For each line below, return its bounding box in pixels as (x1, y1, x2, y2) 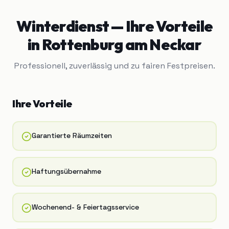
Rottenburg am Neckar (41, 35, 201, 55)
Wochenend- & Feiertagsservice (32, 202, 139, 212)
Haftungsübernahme (32, 167, 101, 176)
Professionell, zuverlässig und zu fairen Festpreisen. (14, 60, 215, 72)
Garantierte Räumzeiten (32, 131, 112, 141)
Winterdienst (16, 16, 109, 36)
